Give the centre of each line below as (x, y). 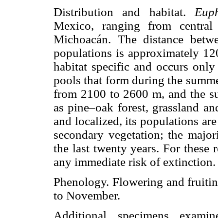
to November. (87, 196)
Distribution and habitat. (124, 12)
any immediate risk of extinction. (135, 162)
